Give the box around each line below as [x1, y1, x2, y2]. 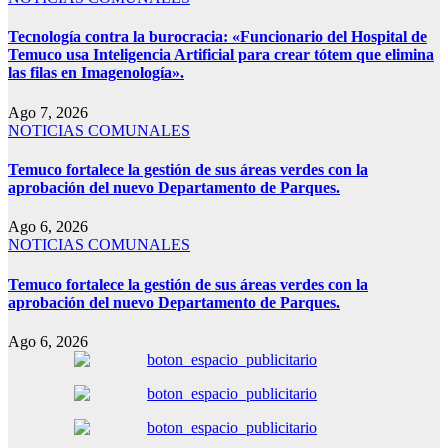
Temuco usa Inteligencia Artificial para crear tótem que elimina [8, 46, 434, 64]
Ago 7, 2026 [8, 103, 88, 121]
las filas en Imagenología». [8, 64, 184, 82]
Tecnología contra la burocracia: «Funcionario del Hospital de [8, 28, 427, 46]
